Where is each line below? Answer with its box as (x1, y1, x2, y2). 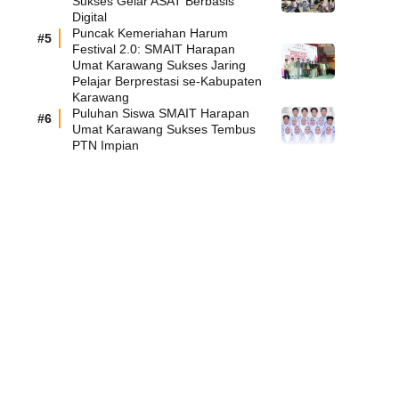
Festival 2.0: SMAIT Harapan (72, 42, 235, 56)
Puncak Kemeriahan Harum (72, 26, 228, 40)
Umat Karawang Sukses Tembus (72, 122, 256, 136)
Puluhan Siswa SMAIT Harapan (72, 106, 249, 120)
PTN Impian (72, 138, 139, 152)
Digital (72, 10, 107, 24)
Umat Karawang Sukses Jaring (72, 58, 246, 72)
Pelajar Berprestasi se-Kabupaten (72, 74, 262, 88)
